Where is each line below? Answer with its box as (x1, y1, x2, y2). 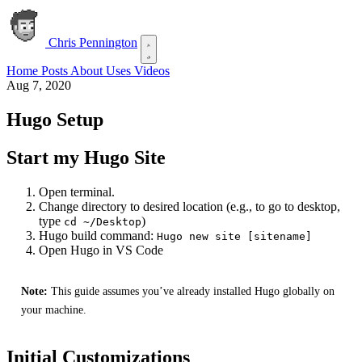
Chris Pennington (45, 36, 137, 49)
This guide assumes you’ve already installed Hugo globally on (51, 284, 335, 297)
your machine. (21, 302, 86, 316)
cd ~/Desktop (64, 215, 141, 228)
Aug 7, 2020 (6, 78, 71, 92)
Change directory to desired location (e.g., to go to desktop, (39, 199, 340, 213)
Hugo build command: (39, 228, 157, 242)
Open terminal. (39, 184, 115, 199)
